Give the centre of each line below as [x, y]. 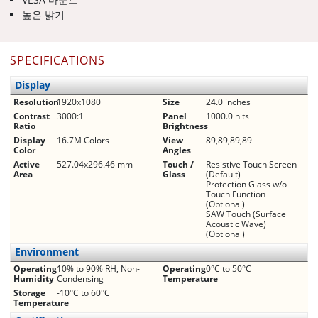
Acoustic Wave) [236, 224]
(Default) [223, 174]
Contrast [32, 116]
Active [27, 164]
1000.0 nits [227, 116]
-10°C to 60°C [83, 292]
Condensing [80, 278]
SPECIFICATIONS [57, 60]
